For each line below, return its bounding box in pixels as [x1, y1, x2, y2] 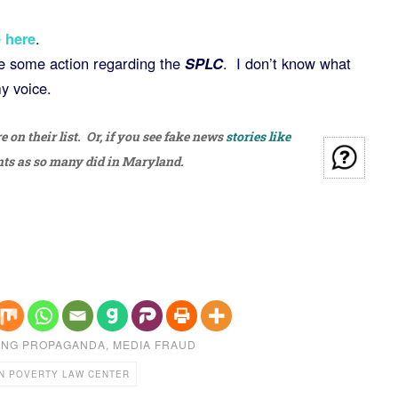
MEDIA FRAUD [112, 336, 196, 352]
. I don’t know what [222, 52, 351, 74]
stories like [225, 127, 291, 145]
